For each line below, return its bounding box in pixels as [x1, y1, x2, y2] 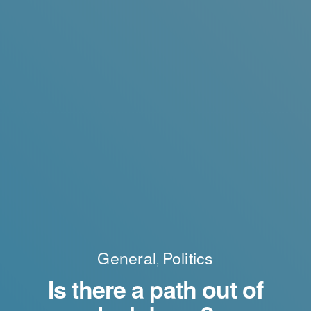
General [97, 246, 157, 270]
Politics [162, 246, 214, 270]
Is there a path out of [48, 272, 263, 306]
